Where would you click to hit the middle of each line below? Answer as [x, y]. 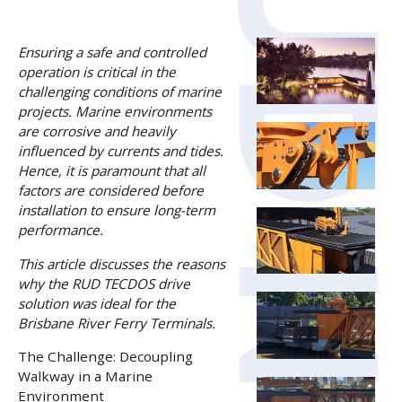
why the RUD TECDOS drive [105, 283]
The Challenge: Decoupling [106, 356]
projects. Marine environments [115, 112]
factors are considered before [111, 191]
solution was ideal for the [97, 303]
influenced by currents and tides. [121, 151]
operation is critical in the [97, 72]
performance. [61, 230]
